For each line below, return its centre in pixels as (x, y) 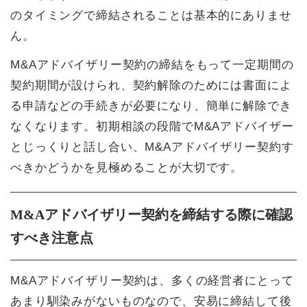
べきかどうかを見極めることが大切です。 (127, 167)
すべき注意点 (52, 237)
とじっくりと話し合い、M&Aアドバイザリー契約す (152, 147)
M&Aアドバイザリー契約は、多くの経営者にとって (152, 280)
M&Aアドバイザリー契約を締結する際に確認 (152, 214)
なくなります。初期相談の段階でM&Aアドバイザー (152, 126)
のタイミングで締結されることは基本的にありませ (151, 15)
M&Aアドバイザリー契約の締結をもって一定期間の (152, 64)
